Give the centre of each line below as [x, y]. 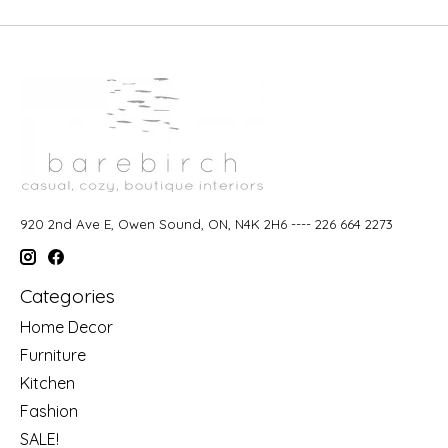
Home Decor [66, 327]
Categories [67, 295]
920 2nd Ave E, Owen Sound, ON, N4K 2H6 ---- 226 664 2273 [206, 224]
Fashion [49, 411]
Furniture [53, 355]
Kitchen [47, 383]
